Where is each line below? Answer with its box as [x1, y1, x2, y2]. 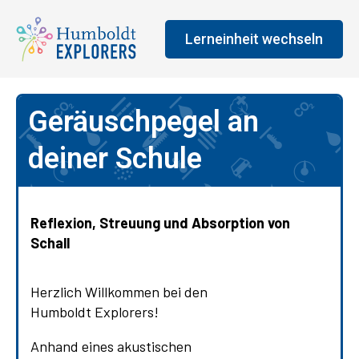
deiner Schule [28, 142, 202, 176]
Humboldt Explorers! [30, 303, 159, 321]
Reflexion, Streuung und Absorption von [30, 214, 290, 232]
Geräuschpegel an [28, 105, 259, 139]
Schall [30, 234, 70, 252]
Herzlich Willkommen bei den [30, 283, 208, 301]
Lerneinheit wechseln [185, 30, 323, 47]
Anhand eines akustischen [30, 337, 192, 356]
